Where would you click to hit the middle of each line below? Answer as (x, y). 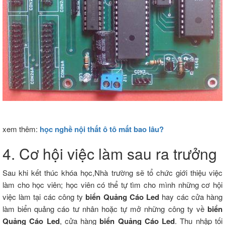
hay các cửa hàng (191, 196)
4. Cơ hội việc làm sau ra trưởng (110, 153)
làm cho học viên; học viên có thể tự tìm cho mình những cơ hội (113, 184)
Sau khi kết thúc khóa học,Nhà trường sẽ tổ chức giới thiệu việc (113, 172)
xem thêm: (21, 129)
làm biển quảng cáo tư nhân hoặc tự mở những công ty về (105, 208)
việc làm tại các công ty (44, 196)
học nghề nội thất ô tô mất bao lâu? (102, 129)
